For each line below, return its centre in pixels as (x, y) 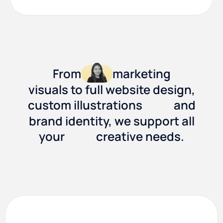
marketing (141, 74)
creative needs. (140, 136)
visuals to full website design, (111, 89)
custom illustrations (85, 105)
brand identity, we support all (111, 120)
